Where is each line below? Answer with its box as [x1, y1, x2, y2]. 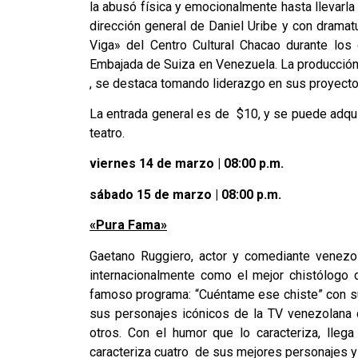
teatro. [89, 125, 125, 141]
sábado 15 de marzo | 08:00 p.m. [89, 186, 281, 202]
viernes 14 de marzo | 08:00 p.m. [89, 156, 284, 172]
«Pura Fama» [89, 217, 167, 233]
